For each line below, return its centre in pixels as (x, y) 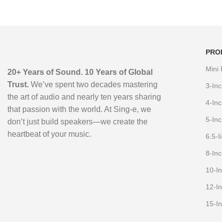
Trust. (18, 85)
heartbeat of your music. (49, 134)
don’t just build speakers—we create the (78, 122)
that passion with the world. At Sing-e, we (79, 110)
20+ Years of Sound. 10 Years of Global (80, 72)
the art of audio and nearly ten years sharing (84, 97)
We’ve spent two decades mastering (93, 85)
